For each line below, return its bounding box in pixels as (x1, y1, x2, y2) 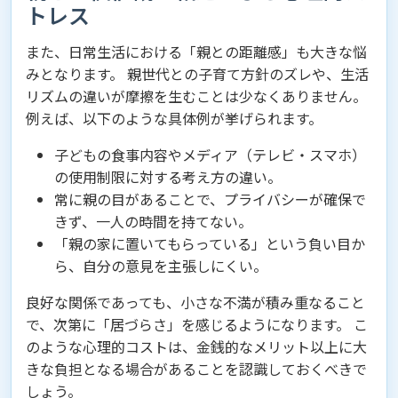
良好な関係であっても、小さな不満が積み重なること (26, 291, 365, 314)
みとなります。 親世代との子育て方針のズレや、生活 (26, 63, 369, 85)
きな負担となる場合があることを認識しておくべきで (26, 358, 367, 380)
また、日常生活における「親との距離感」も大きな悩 (26, 41, 367, 63)
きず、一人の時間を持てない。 (54, 211, 252, 233)
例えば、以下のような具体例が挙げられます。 (26, 107, 322, 130)
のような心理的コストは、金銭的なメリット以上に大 (26, 336, 367, 358)
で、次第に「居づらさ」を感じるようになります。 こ (26, 314, 368, 336)
